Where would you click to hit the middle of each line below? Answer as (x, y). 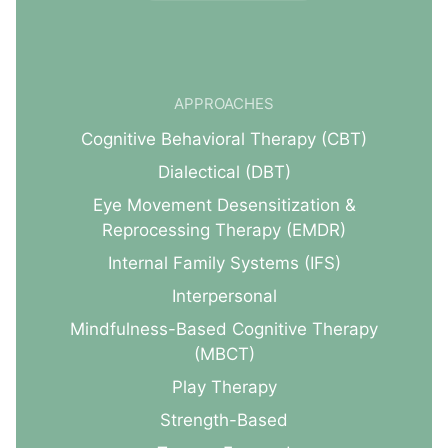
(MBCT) (224, 354)
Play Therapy (224, 387)
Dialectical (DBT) (224, 172)
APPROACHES (224, 104)
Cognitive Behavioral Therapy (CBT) (224, 139)
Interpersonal (224, 296)
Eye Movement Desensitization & (224, 205)
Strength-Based (224, 420)
